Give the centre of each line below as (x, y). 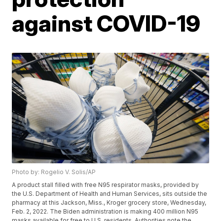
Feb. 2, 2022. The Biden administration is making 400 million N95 (105, 212)
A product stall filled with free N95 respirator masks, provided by (106, 185)
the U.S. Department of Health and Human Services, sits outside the (110, 194)
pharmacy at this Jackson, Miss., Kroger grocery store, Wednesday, (109, 203)
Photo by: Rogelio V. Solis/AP (54, 172)
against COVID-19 (106, 23)
